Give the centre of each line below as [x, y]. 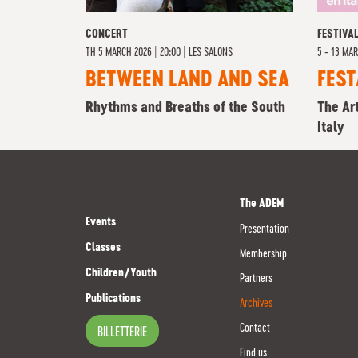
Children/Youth [121, 273]
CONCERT [107, 34]
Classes [103, 248]
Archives [257, 304]
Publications [113, 299]
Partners [257, 279]
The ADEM [262, 204]
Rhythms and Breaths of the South [185, 108]
